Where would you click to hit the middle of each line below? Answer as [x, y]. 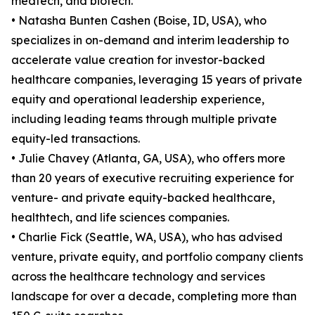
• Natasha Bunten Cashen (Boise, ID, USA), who [139, 20]
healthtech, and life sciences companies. [120, 217]
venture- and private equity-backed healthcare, [143, 198]
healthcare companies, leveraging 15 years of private [157, 79]
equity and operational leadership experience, [138, 99]
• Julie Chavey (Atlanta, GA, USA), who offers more [148, 158]
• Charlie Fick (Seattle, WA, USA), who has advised [147, 237]
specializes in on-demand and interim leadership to [150, 40]
